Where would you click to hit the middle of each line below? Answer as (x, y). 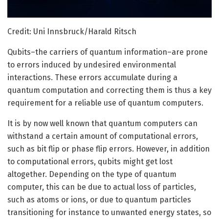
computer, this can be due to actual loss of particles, (102, 187)
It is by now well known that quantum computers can (102, 123)
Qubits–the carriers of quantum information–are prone (108, 52)
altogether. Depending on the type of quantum (92, 174)
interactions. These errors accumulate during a (92, 77)
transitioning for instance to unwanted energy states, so (109, 212)
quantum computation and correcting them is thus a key (109, 90)
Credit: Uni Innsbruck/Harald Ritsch (72, 31)
